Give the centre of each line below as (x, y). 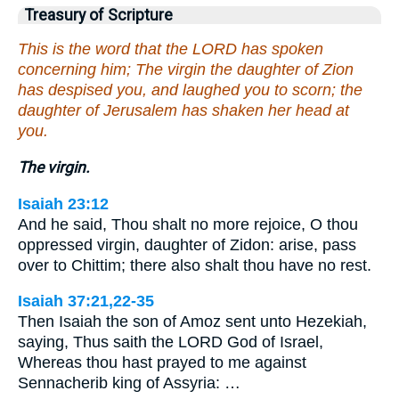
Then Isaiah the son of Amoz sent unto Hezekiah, (192, 322)
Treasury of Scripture (99, 15)
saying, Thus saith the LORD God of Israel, (171, 342)
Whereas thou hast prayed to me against (162, 363)
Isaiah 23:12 (63, 204)
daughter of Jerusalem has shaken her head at (183, 111)
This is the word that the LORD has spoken (171, 49)
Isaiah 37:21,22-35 (86, 301)
